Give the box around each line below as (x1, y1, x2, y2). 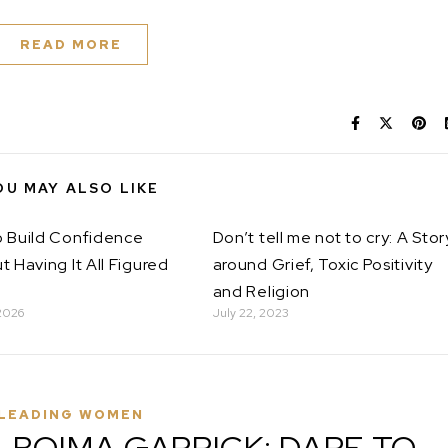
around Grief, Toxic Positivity (212, 254, 433, 275)
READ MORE (19, 36, 122, 53)
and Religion (212, 281, 311, 302)
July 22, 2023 (212, 305, 289, 321)
